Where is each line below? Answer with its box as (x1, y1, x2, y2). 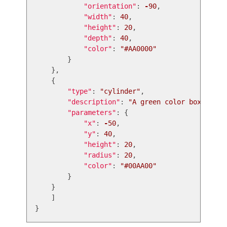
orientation (88, 2, 132, 10)
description (71, 98, 116, 106)
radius (88, 151, 112, 159)
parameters (71, 108, 112, 117)
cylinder (104, 87, 136, 95)
